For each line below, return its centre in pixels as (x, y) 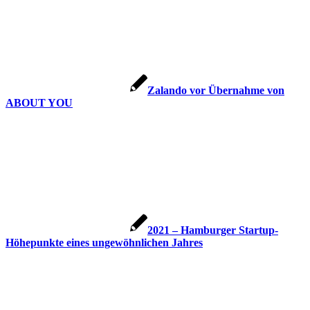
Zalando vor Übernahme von (216, 91)
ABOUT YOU (39, 103)
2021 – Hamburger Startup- (213, 230)
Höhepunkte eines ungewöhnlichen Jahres (104, 243)
